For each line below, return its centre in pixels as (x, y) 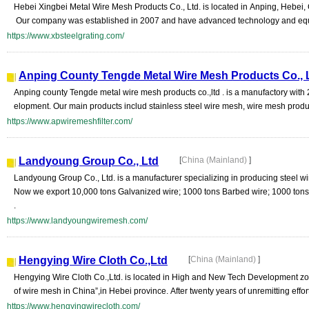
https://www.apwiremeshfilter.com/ (70, 121)
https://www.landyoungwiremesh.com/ (77, 221)
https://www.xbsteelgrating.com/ (66, 36)
